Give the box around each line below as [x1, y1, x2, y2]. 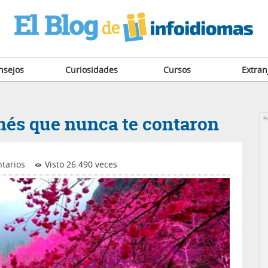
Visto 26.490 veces [42, 159, 117, 170]
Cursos [163, 64, 191, 75]
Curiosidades [65, 64, 118, 75]
